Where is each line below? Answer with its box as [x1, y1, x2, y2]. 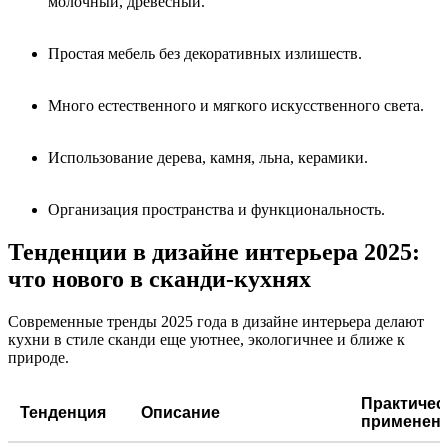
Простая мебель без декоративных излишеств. [48, 44, 362, 62]
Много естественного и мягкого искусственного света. [48, 96, 424, 114]
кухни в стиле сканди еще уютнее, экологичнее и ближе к [8, 330, 405, 348]
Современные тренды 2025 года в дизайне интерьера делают [8, 312, 424, 330]
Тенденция [20, 403, 106, 421]
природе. [8, 348, 69, 366]
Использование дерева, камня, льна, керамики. [48, 148, 368, 166]
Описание [141, 403, 220, 421]
